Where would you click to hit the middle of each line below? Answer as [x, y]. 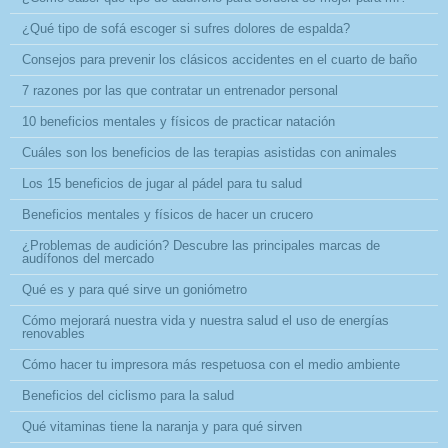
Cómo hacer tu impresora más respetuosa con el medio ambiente [211, 364]
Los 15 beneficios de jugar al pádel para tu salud [162, 183]
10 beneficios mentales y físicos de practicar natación [178, 121]
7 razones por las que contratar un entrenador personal [180, 90]
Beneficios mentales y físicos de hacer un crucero [167, 214]
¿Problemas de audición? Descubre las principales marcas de [201, 245]
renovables [53, 333]
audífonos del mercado [88, 258]
